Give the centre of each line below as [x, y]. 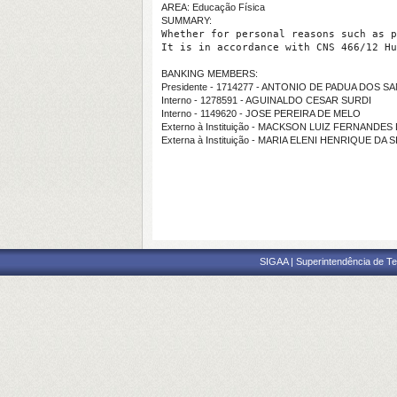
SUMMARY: [187, 20]
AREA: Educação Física [213, 7]
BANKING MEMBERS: [210, 74]
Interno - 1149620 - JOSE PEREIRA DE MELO [261, 113]
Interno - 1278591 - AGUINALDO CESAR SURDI [266, 100]
